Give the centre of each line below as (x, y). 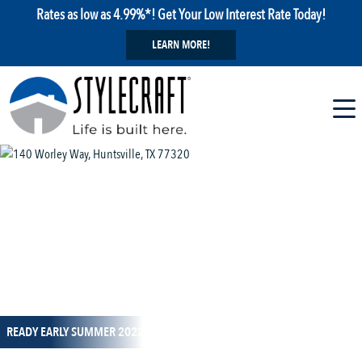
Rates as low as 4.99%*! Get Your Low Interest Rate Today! (181, 15)
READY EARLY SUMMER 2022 (75, 333)
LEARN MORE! (181, 45)
